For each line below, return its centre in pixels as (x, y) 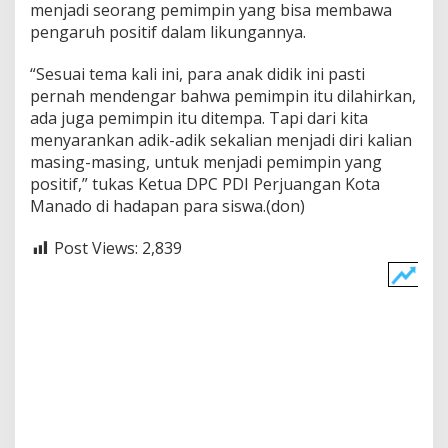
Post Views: (96, 248)
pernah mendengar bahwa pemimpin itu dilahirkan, (223, 96)
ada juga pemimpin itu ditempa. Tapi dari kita (199, 118)
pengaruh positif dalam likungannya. (168, 32)
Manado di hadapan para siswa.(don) (167, 206)
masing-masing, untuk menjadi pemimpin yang (206, 162)
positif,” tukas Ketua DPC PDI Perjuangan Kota (205, 184)
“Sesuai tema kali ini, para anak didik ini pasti (197, 74)
